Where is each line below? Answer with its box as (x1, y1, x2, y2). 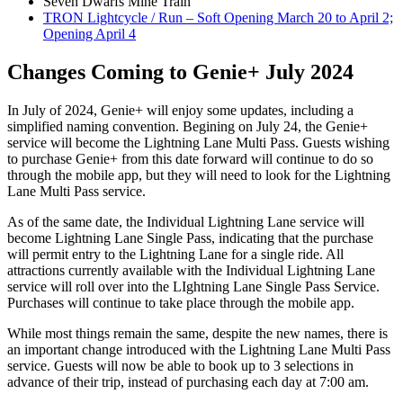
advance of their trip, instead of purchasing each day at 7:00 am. (7, 374, 369, 390)
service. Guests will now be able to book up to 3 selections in (7, 358, 354, 374)
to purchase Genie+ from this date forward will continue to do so (7, 151, 373, 167)
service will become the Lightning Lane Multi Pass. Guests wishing (7, 135, 390, 151)
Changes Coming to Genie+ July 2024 (7, 60, 354, 85)
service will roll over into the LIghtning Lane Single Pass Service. (7, 279, 380, 295)
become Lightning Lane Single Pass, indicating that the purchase (7, 230, 373, 246)
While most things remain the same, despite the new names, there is (7, 326, 388, 342)
